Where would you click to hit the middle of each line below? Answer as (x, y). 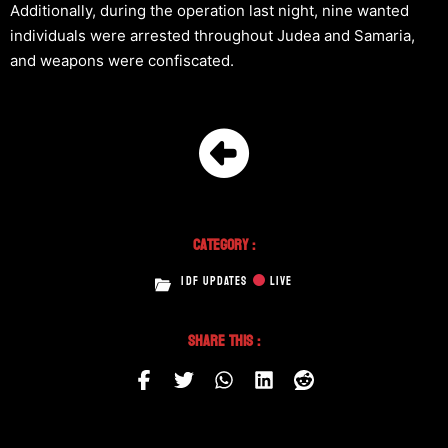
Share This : (224, 340)
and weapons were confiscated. (122, 60)
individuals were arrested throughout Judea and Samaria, (212, 35)
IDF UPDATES (216, 280)
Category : (224, 244)
